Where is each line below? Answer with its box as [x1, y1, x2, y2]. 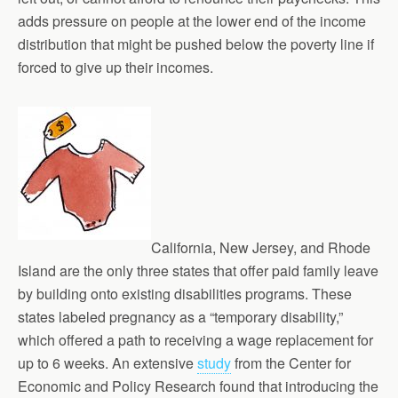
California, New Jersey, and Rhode [151, 237, 370, 259]
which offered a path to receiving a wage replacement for [18, 330, 373, 351]
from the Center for [231, 353, 351, 374]
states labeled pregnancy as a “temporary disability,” [18, 306, 343, 328]
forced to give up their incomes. [18, 57, 213, 78]
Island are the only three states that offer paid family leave [18, 260, 378, 282]
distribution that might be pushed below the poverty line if [18, 34, 374, 55]
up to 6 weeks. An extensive [18, 353, 197, 374]
